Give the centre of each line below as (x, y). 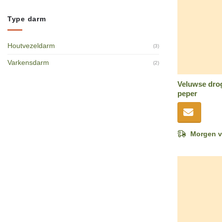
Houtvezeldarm (31, 45)
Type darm (27, 19)
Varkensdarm (28, 62)
